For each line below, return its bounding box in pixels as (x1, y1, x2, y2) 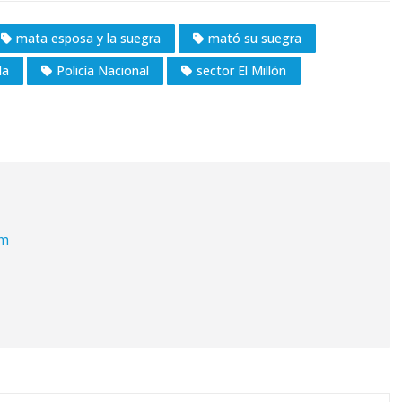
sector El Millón (197, 62, 286, 80)
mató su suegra (208, 30, 301, 48)
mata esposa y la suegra (16, 30, 161, 48)
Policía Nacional (57, 62, 149, 80)
